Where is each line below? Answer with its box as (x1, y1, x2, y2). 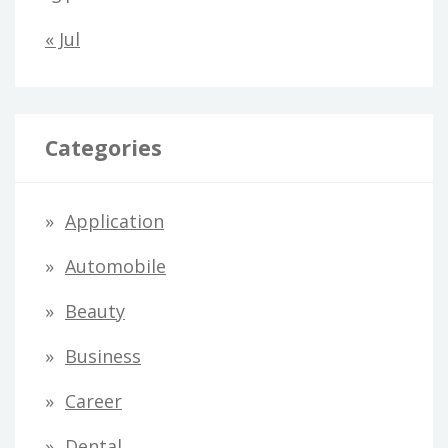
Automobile (65, 253, 166, 278)
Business (65, 343, 141, 368)
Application (65, 208, 164, 233)
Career (65, 388, 122, 413)
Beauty (65, 298, 125, 323)
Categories (45, 132, 162, 162)
